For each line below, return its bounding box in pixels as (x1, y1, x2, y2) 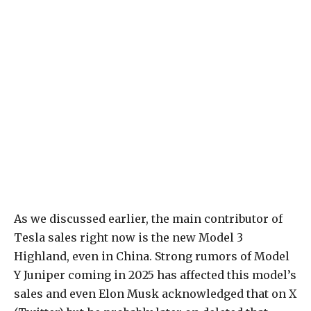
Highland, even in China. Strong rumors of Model (14, 249, 289, 264)
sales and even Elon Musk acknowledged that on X (14, 287, 296, 301)
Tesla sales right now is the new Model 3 (14, 230, 243, 245)
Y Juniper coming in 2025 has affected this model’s (14, 268, 296, 283)
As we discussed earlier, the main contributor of (14, 212, 283, 226)
